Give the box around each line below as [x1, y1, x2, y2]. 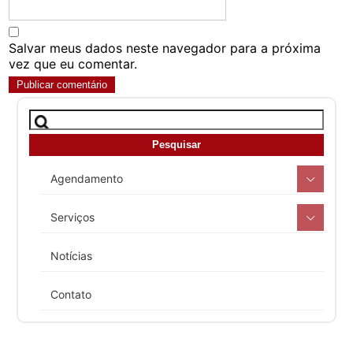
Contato [50, 287, 92, 301]
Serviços [50, 210, 95, 224]
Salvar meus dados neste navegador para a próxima [9, 40, 321, 56]
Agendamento [50, 171, 124, 185]
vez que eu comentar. [9, 56, 138, 72]
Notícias [50, 248, 93, 262]
